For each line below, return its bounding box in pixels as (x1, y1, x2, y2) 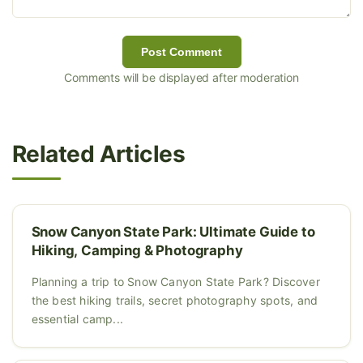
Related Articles (12, 140, 185, 169)
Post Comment (141, 45, 222, 59)
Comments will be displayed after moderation (64, 70, 299, 85)
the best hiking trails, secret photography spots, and (31, 293, 318, 308)
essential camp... (31, 312, 123, 327)
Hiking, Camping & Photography (31, 242, 243, 259)
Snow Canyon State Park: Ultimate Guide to (31, 224, 315, 241)
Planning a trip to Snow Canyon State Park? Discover (31, 275, 320, 289)
